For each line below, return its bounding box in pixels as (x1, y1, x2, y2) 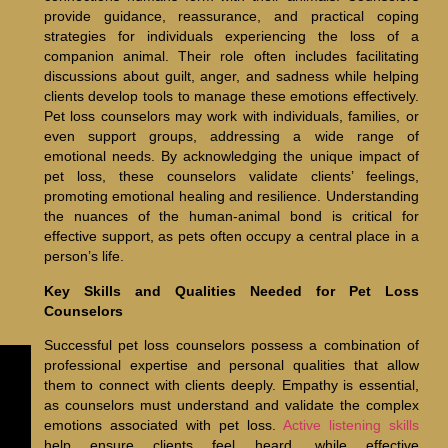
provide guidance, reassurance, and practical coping (43, 8, 419, 25)
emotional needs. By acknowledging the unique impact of (43, 148, 419, 165)
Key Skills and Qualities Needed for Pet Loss (43, 282, 419, 299)
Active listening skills (282, 417, 419, 434)
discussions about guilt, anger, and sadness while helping (43, 68, 419, 85)
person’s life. (43, 248, 124, 265)
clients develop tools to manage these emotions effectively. (43, 88, 419, 105)
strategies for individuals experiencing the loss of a (43, 28, 419, 45)
